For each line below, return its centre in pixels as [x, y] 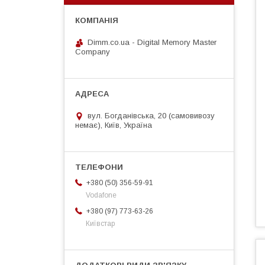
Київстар [100, 224]
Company [93, 52]
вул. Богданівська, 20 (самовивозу [151, 116]
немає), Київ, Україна [114, 125]
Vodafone [101, 195]
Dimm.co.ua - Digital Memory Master [152, 42]
